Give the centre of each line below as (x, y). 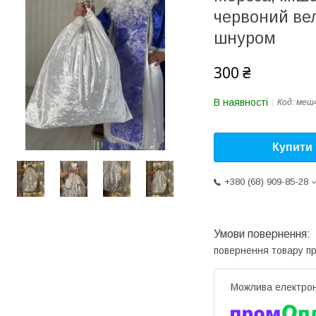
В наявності (241, 102)
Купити (292, 147)
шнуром (245, 38)
